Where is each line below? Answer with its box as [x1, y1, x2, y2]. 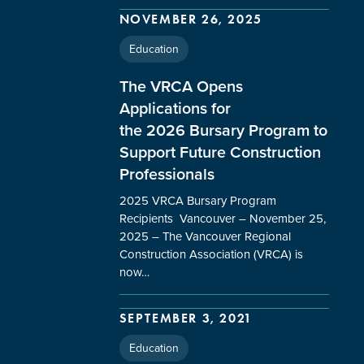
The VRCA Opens [119, 74, 243, 97]
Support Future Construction [119, 140, 321, 163]
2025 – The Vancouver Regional [119, 227, 291, 245]
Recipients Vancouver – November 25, [119, 209, 326, 227]
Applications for [119, 96, 231, 119]
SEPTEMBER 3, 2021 [119, 310, 253, 326]
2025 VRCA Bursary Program [119, 191, 276, 209]
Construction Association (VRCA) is [119, 245, 303, 262]
